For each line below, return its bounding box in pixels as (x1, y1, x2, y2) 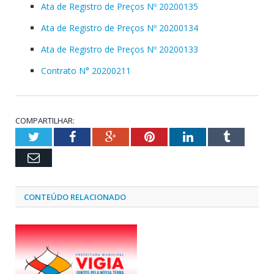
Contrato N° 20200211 (41, 64, 131, 76)
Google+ (116, 130, 159, 143)
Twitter (39, 130, 75, 143)
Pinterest (154, 130, 198, 143)
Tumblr (229, 130, 266, 143)
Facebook (75, 130, 123, 143)
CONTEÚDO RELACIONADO (24, 191, 126, 202)
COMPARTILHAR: (15, 114, 75, 126)
